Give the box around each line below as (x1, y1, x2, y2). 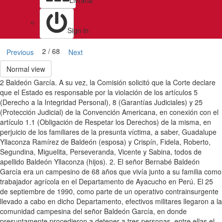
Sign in (67, 25, 89, 35)
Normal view (6, 64, 45, 74)
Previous (6, 47, 34, 57)
